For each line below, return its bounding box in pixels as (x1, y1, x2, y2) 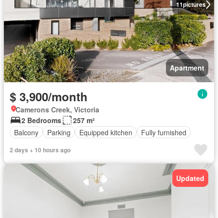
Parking (47, 127, 71, 137)
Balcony (14, 127, 38, 137)
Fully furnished (141, 127, 186, 137)
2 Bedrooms (21, 115, 61, 125)
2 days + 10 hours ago (10, 145, 71, 154)
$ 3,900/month (10, 88, 88, 105)
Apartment (170, 63, 204, 73)
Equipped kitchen (79, 127, 132, 137)
